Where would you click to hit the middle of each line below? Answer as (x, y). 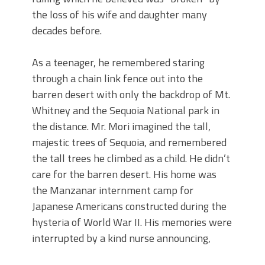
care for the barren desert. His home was (124, 174)
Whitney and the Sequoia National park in (126, 111)
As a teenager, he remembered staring (118, 63)
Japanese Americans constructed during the (129, 206)
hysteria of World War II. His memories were (132, 222)
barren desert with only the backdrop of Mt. (131, 95)
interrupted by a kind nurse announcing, (121, 238)
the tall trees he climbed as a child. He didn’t (131, 159)
